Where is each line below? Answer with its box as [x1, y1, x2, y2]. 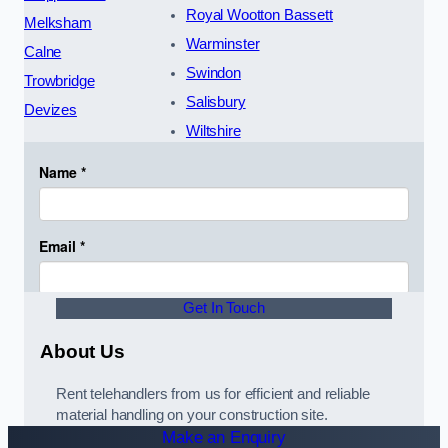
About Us [40, 340, 125, 362]
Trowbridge [24, 72, 95, 89]
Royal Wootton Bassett [185, 6, 333, 23]
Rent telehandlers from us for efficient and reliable [56, 386, 370, 403]
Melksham [24, 14, 92, 31]
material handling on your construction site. [56, 407, 328, 424]
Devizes [24, 101, 77, 118]
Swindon [185, 64, 241, 81]
